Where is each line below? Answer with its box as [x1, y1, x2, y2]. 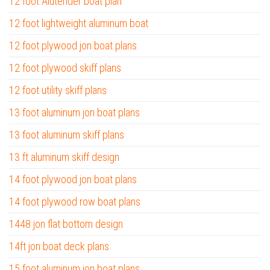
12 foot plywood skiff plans [9, 61, 121, 74]
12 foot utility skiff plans [9, 84, 107, 96]
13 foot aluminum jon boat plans [9, 106, 140, 119]
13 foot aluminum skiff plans [9, 128, 124, 141]
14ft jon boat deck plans [9, 240, 109, 253]
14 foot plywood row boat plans [9, 195, 140, 208]
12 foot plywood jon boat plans [9, 39, 137, 52]
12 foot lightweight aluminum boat [9, 17, 148, 30]
